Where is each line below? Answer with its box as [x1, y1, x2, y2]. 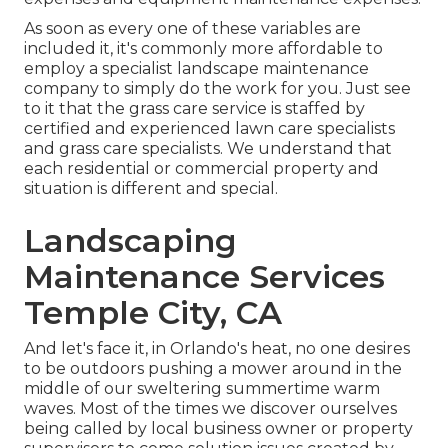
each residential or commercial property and [24, 159, 379, 179]
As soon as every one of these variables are [24, 19, 361, 39]
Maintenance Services [24, 257, 385, 297]
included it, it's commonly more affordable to [24, 39, 383, 59]
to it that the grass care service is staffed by [24, 99, 365, 119]
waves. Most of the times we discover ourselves [24, 399, 397, 419]
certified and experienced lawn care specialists [24, 119, 395, 139]
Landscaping [24, 221, 237, 261]
